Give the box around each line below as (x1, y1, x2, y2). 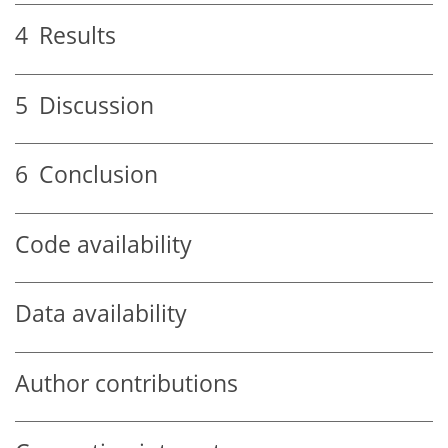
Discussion (28, 89, 154, 121)
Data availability (15, 298, 187, 330)
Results (28, 20, 116, 52)
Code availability (15, 228, 192, 260)
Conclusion (28, 159, 158, 191)
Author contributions (15, 367, 238, 399)
